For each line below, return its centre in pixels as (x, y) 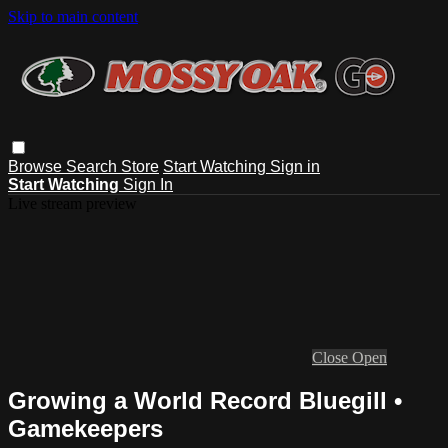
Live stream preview (72, 203)
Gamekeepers (85, 428)
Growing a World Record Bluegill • (205, 400)
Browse (37, 166)
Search (93, 166)
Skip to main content (73, 16)
